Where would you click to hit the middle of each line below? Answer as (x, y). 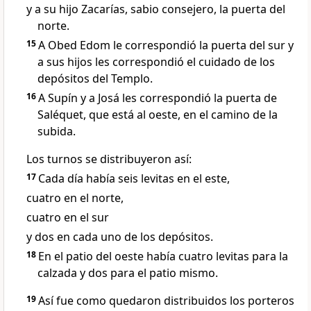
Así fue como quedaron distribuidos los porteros (166, 301)
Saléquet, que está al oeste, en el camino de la (158, 115)
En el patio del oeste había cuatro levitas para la (163, 257)
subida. (57, 132)
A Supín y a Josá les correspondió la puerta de (158, 98)
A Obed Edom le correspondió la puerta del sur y (166, 45)
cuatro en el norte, (75, 198)
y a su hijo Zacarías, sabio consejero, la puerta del (156, 9)
